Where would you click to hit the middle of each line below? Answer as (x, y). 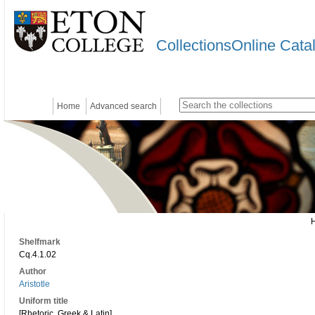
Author (33, 271)
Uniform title (44, 301)
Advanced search (123, 106)
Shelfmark (40, 242)
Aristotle (34, 284)
